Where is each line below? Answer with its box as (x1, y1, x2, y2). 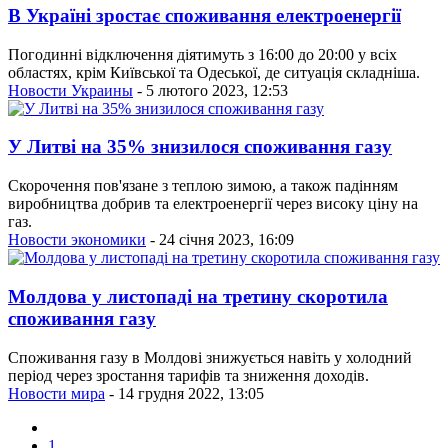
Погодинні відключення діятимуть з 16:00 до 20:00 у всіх (8, 45, 397, 63)
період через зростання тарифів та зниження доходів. (8, 366, 369, 384)
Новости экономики (8, 231, 146, 249)
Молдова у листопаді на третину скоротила (8, 285, 388, 307)
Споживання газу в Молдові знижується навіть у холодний (8, 348, 412, 366)
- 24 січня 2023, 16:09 (146, 231, 294, 249)
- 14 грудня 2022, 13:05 (105, 384, 264, 402)
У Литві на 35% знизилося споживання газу (8, 136, 392, 158)
